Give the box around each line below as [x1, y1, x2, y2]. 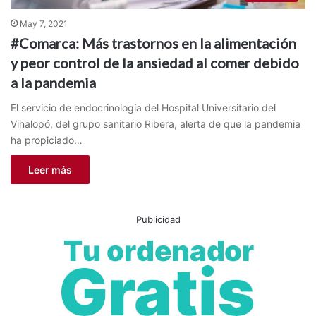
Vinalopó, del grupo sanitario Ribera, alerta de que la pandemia [11, 117, 300, 130]
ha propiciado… [11, 133, 83, 146]
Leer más [28, 163, 72, 176]
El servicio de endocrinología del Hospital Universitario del [11, 101, 276, 114]
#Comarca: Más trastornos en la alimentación [11, 34, 296, 51]
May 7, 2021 [20, 18, 68, 29]
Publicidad [135, 213, 181, 225]
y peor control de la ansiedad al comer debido [11, 54, 299, 71]
